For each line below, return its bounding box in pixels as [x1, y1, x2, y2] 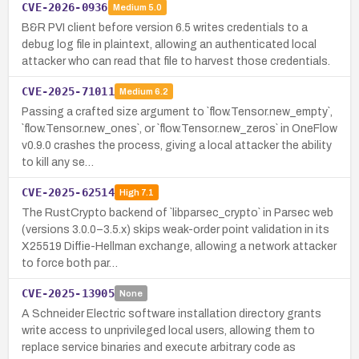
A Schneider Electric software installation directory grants [22, 307, 321, 320]
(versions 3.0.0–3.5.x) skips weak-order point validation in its [22, 223, 329, 236]
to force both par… [22, 256, 118, 269]
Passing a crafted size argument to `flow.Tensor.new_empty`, [22, 105, 333, 118]
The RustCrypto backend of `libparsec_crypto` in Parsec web [22, 206, 333, 219]
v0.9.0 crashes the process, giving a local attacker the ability [22, 139, 332, 151]
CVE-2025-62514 [22, 185, 115, 199]
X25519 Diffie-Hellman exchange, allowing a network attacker [22, 240, 337, 252]
